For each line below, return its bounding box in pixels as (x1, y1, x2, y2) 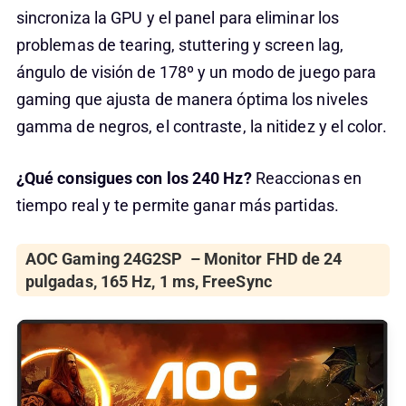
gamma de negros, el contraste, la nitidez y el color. (15, 117, 387, 137)
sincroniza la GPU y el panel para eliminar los (15, 8, 340, 28)
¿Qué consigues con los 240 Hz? (15, 169, 256, 188)
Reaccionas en (255, 169, 362, 188)
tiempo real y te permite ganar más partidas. (15, 196, 339, 216)
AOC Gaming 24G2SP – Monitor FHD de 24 (24, 249, 343, 269)
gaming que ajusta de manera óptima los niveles (15, 90, 369, 110)
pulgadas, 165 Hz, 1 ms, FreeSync (24, 272, 272, 292)
